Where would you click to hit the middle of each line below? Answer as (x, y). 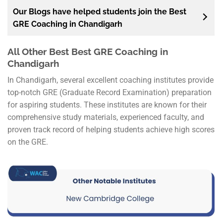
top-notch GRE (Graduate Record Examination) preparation (110, 93)
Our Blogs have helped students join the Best (100, 11)
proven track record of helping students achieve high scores (111, 130)
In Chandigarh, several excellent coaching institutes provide (111, 80)
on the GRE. (28, 142)
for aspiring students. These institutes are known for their (107, 105)
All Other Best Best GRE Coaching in (88, 51)
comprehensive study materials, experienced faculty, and (106, 117)
